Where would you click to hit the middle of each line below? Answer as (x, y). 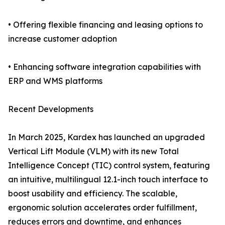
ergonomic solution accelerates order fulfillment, (102, 208)
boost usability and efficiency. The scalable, (93, 194)
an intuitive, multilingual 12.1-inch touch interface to (108, 180)
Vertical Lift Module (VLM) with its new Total (93, 151)
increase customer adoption (63, 39)
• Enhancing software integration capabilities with (104, 67)
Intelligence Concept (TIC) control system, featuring (109, 165)
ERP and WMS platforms (55, 81)
